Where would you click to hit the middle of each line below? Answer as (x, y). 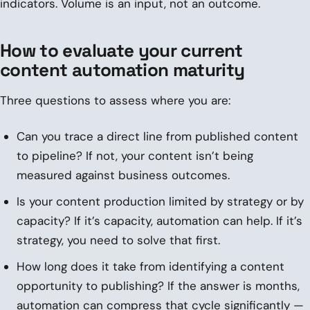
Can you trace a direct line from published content (157, 136)
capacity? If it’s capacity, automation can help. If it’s (159, 220)
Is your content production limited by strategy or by (160, 201)
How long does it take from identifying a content (151, 266)
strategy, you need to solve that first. (118, 240)
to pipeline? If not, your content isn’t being (135, 155)
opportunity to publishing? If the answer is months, (158, 285)
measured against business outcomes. (123, 175)
